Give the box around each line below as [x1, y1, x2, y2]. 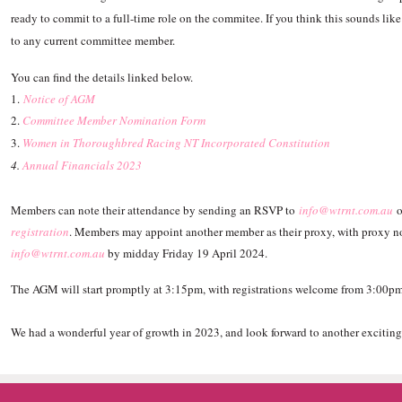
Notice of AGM [23, 90, 96, 107]
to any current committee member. [11, 31, 176, 48]
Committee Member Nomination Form [22, 111, 206, 128]
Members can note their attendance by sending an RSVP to [11, 201, 300, 218]
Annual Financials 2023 [22, 156, 143, 173]
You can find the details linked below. [11, 68, 194, 85]
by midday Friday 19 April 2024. [105, 244, 268, 261]
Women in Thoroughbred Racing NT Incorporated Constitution [22, 134, 331, 151]
